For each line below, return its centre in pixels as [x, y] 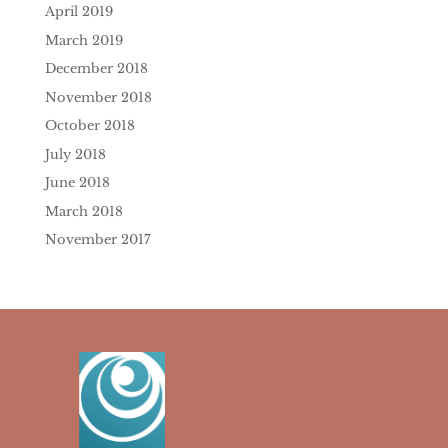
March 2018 [83, 211]
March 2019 [83, 40]
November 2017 [97, 240]
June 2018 [77, 183]
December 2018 [96, 69]
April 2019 [78, 12]
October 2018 [89, 126]
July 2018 [75, 154]
